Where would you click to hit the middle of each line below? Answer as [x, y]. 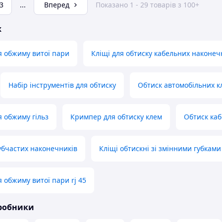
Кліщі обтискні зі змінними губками [160, 149]
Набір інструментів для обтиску [62, 85]
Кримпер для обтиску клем [116, 117]
